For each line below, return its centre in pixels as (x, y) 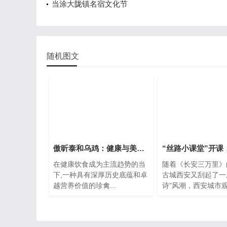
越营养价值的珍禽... (85, 186)
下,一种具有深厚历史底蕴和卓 (100, 175)
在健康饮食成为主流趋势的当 (99, 164)
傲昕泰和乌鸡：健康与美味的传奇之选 (141, 148)
